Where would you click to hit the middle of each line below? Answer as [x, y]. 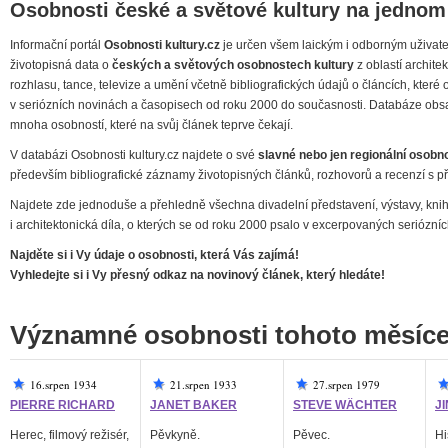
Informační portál [57, 45]
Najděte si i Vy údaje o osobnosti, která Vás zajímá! [154, 255]
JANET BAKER [193, 405]
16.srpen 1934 [63, 384]
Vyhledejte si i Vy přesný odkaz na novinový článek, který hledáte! [197, 275]
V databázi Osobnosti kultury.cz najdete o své [134, 155]
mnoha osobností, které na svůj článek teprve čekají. [151, 125]
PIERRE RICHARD [62, 405]
